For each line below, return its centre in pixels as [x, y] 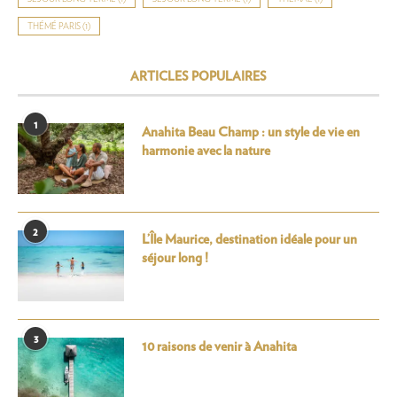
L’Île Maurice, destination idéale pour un [249, 240]
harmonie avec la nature [206, 152]
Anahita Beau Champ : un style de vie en [251, 133]
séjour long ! [175, 259]
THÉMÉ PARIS [54, 27]
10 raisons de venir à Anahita [219, 347]
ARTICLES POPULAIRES [198, 78]
